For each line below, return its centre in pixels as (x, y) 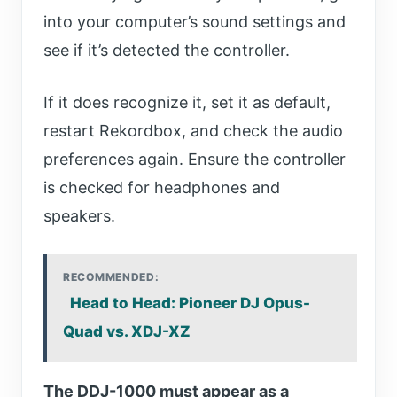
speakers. (79, 216)
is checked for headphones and (162, 188)
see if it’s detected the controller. (169, 51)
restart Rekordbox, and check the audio (193, 131)
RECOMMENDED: (111, 277)
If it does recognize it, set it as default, (187, 103)
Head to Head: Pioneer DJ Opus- (190, 304)
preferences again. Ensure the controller (195, 160)
